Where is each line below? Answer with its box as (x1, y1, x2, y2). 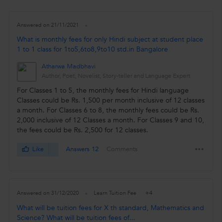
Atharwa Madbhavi (41, 62, 96, 71)
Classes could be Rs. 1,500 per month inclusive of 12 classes (16, 96, 205, 106)
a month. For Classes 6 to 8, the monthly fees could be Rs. (16, 106, 199, 115)
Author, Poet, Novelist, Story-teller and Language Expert (41, 72, 190, 80)
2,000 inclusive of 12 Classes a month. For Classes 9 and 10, (16, 115, 204, 125)
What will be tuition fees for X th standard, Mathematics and (16, 203, 204, 213)
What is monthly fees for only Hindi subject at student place (16, 35, 203, 45)
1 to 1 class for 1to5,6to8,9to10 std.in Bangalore (16, 45, 168, 55)
